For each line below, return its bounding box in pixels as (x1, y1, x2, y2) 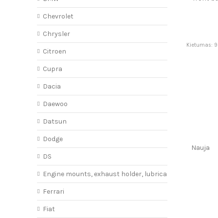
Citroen (42, 47, 66, 56)
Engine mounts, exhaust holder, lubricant (42, 170, 174, 179)
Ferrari (42, 187, 64, 196)
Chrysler (42, 30, 70, 38)
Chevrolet (42, 12, 73, 21)
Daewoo (42, 100, 68, 109)
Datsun (42, 117, 67, 126)
